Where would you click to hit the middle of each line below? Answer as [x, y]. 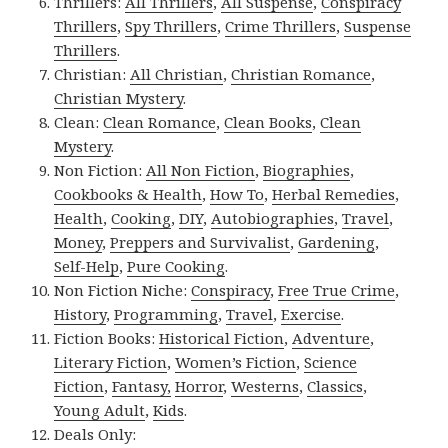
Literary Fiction [111, 361]
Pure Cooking [176, 265]
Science [331, 361]
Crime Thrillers [281, 25]
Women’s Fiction [236, 361]
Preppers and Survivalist [200, 241]
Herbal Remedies [334, 193]
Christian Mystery [119, 97]
